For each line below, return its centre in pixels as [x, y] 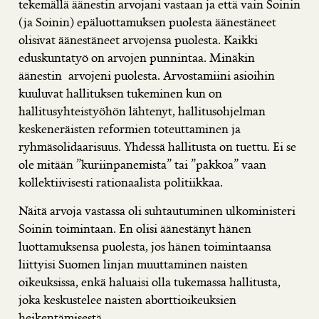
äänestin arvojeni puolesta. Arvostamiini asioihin [147, 75]
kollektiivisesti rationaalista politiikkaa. [121, 182]
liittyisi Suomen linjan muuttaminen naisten [133, 264]
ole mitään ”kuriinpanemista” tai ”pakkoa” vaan [142, 164]
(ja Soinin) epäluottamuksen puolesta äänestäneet [147, 22]
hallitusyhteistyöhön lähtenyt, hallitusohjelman [142, 111]
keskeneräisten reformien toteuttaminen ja [130, 129]
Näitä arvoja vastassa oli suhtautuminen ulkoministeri [157, 211]
